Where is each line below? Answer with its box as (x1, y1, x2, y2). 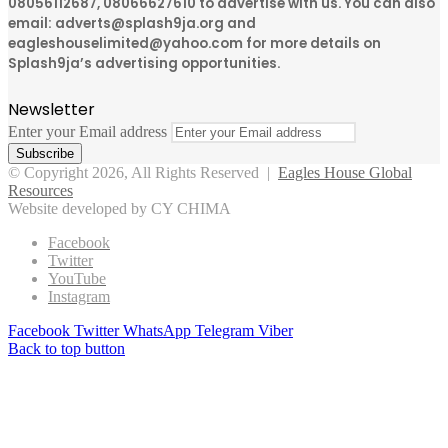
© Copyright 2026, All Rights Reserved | (8, 163, 278, 181)
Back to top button (8, 339, 125, 357)
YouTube (48, 269, 106, 287)
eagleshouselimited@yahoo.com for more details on (8, 34, 381, 54)
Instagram (48, 287, 110, 305)
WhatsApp (123, 321, 191, 339)
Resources (8, 181, 73, 199)
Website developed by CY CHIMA (8, 199, 231, 217)
